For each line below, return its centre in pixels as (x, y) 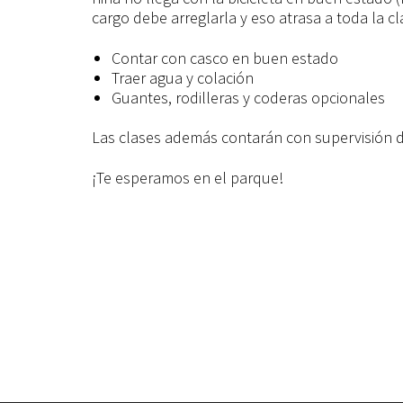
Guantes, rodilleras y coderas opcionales (248, 97)
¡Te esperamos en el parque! (188, 177)
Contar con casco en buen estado (224, 58)
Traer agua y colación (182, 77)
